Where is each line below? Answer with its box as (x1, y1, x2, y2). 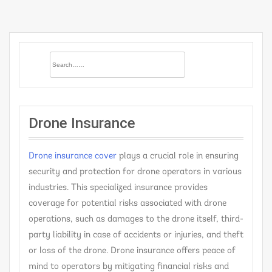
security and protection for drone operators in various (29, 167, 242, 177)
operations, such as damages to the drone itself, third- (29, 214, 243, 224)
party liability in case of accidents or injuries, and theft (29, 230, 243, 240)
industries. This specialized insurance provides (29, 183, 208, 192)
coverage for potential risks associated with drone (29, 199, 226, 208)
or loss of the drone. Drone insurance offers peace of (29, 246, 236, 256)
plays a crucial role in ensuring (117, 151, 239, 161)
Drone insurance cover (29, 151, 117, 161)
